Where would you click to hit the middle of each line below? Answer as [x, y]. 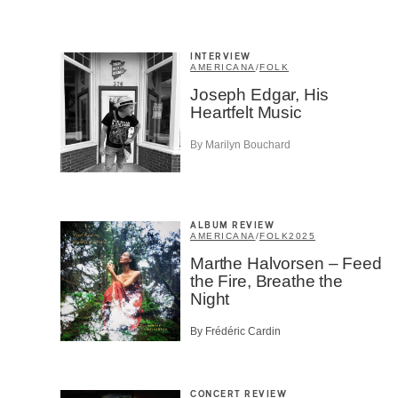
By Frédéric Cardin [235, 332]
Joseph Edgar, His [259, 94]
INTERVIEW [221, 56]
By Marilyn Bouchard [240, 144]
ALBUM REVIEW [232, 225]
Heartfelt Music [246, 112]
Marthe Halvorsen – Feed [286, 263]
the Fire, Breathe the [267, 281]
